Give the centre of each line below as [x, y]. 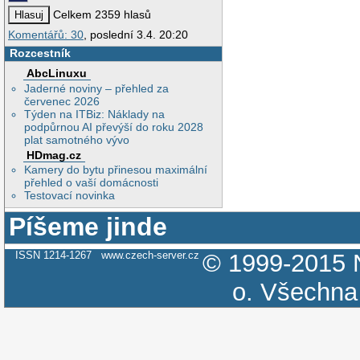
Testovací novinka [70, 196]
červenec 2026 [62, 101]
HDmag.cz [54, 155]
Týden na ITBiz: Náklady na [95, 114]
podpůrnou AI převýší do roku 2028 [114, 127]
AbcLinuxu [57, 73]
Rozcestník [40, 53]
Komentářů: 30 [46, 35]
